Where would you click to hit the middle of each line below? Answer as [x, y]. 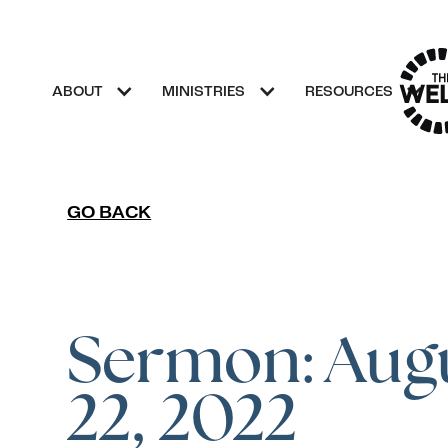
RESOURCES [348, 92]
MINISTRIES [204, 92]
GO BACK [109, 212]
